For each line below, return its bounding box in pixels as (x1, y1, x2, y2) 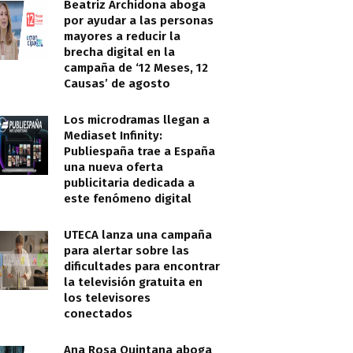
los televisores (64, 291, 150, 305)
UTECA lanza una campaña (64, 228, 212, 242)
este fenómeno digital (64, 191, 191, 206)
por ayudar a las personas (64, 13, 214, 28)
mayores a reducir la (64, 29, 180, 43)
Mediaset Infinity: (64, 128, 162, 143)
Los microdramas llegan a (64, 113, 210, 127)
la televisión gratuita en (64, 275, 203, 289)
